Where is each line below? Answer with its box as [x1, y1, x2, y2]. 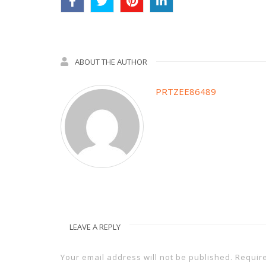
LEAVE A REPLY [69, 221, 121, 232]
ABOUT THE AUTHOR [75, 56, 147, 67]
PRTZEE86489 [156, 85, 216, 97]
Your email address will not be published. [61, 251, 233, 262]
